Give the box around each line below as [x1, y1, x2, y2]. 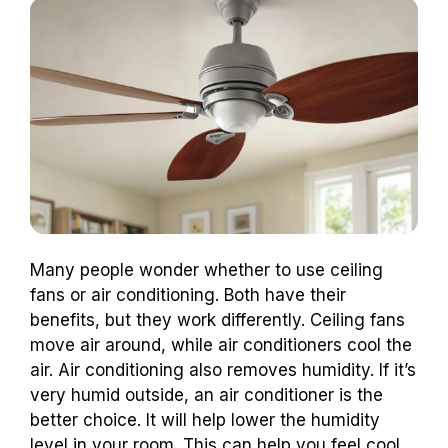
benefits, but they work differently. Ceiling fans [30, 310, 405, 331]
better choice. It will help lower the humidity [30, 410, 380, 431]
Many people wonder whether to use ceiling [30, 260, 383, 281]
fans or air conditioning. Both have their [30, 285, 346, 306]
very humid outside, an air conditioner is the [30, 385, 383, 406]
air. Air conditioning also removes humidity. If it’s [30, 360, 416, 381]
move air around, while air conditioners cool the [30, 335, 412, 356]
